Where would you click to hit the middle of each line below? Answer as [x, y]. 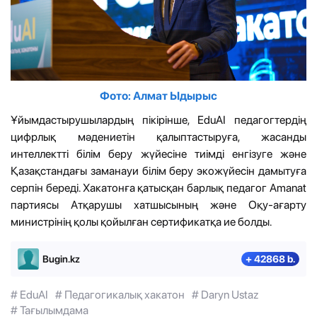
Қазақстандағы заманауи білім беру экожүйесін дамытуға [158, 171]
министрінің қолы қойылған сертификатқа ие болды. [141, 221]
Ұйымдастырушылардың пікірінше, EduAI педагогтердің [158, 120]
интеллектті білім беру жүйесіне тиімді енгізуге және [158, 154]
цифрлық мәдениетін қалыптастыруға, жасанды [158, 137]
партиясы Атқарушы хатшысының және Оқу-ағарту [158, 204]
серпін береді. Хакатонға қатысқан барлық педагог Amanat [158, 188]
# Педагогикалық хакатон [120, 294]
